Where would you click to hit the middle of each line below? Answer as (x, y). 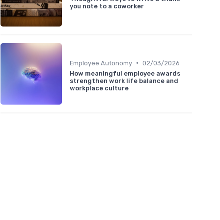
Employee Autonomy (101, 63)
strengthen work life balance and (124, 81)
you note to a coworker (107, 6)
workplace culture (99, 88)
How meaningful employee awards (125, 73)
